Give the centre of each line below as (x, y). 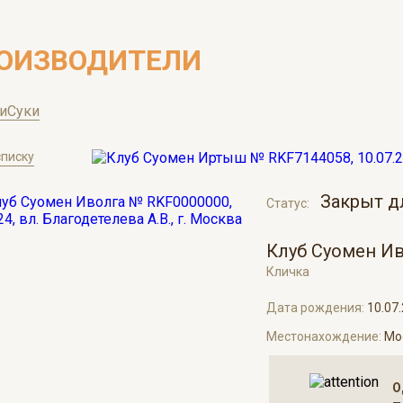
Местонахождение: (325, 336)
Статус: (287, 203)
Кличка (287, 272)
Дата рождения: (316, 308)
